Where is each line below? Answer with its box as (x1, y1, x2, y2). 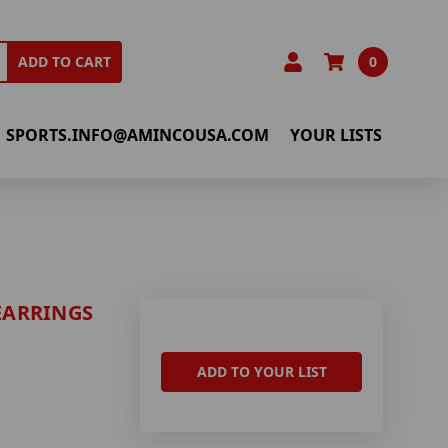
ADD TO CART (18, 52, 112, 72)
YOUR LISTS (290, 123, 383, 146)
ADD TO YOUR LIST (196, 362, 327, 382)
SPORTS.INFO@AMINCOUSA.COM (6, 123, 270, 146)
